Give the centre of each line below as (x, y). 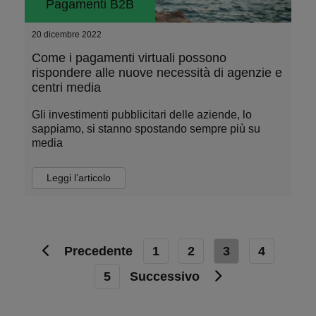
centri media (66, 87)
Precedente (98, 251)
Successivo (166, 276)
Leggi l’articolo (79, 178)
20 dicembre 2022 (67, 35)
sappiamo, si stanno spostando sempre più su (146, 129)
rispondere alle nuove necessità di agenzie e (157, 73)
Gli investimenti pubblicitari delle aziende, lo (142, 115)
